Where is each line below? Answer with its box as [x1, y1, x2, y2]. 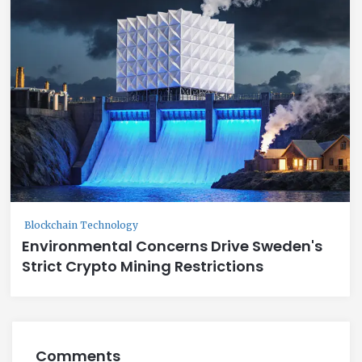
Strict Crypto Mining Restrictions [22, 255, 263, 276]
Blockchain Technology [24, 218, 138, 231]
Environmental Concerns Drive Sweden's [22, 235, 322, 256]
